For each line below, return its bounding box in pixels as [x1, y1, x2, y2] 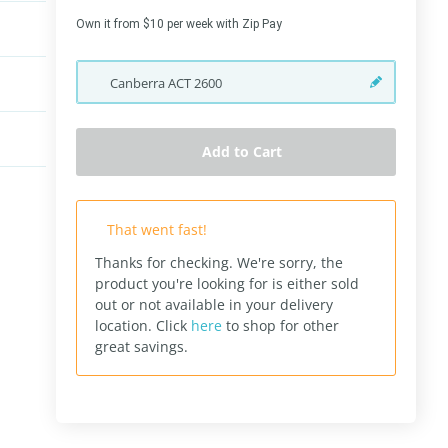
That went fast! [107, 220, 207, 239]
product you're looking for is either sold [95, 274, 359, 293]
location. [95, 316, 156, 335]
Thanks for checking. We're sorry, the [95, 253, 343, 272]
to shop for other [222, 316, 339, 335]
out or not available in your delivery [95, 295, 333, 314]
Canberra [110, 74, 168, 92]
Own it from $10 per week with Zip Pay [76, 17, 282, 31]
